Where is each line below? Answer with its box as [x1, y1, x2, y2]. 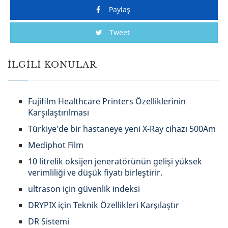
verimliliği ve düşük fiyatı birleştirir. [28, 167, 162, 179]
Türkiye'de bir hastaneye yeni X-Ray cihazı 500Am [28, 123, 216, 135]
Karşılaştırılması [28, 107, 89, 119]
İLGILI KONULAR [8, 60, 97, 71]
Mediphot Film [28, 139, 83, 151]
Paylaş [103, 5, 134, 15]
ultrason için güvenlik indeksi [28, 183, 140, 195]
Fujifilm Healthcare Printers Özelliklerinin [28, 96, 186, 107]
